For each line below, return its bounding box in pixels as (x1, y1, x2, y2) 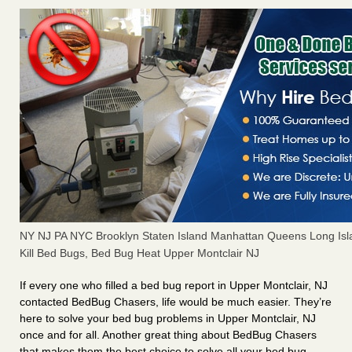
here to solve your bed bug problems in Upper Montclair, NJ (20, 312, 316, 325)
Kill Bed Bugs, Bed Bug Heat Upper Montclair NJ (20, 247, 259, 260)
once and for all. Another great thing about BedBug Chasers (20, 328, 317, 342)
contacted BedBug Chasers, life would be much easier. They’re (20, 295, 332, 309)
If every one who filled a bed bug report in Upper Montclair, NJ (20, 279, 328, 292)
